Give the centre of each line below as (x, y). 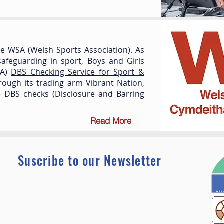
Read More (111, 120)
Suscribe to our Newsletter (90, 160)
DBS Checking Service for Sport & (78, 72)
